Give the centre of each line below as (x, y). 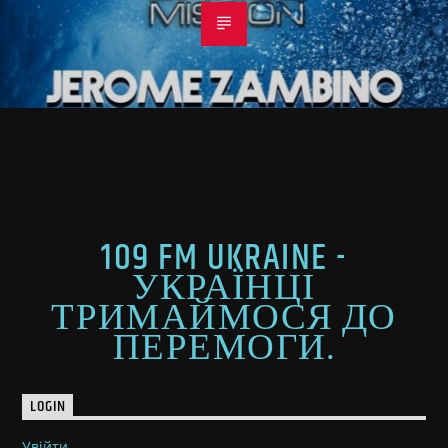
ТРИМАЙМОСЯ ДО (224, 319)
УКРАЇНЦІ (224, 289)
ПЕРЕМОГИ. (224, 349)
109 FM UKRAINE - (224, 259)
